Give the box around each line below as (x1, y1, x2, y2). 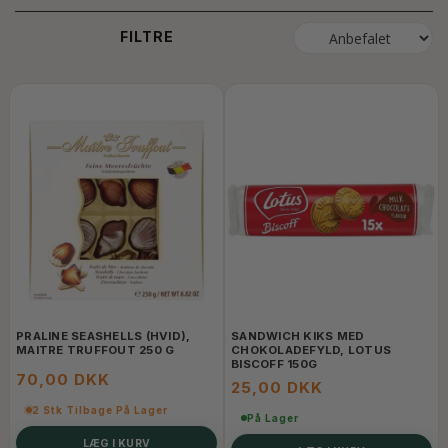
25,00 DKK (231, 378, 323, 397)
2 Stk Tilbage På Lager (32, 404, 168, 416)
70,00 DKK (16, 370, 110, 389)
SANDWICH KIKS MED (231, 329, 365, 343)
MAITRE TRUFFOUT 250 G (16, 343, 175, 357)
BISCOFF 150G (231, 357, 317, 371)
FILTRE (119, 28, 174, 45)
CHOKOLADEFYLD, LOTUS (231, 343, 391, 357)
